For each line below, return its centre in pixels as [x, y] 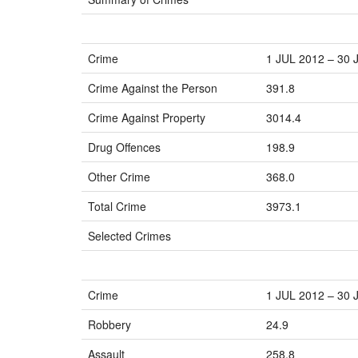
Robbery [109, 324]
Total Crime [117, 206]
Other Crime [119, 177]
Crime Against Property [147, 117]
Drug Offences [124, 147]
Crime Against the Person [153, 88]
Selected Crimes [129, 236]
